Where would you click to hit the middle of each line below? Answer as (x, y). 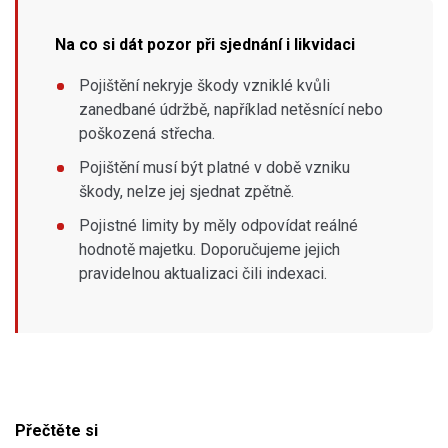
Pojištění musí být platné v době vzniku (214, 167)
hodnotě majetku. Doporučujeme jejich (209, 249)
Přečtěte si (56, 430)
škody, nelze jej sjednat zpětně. (186, 191)
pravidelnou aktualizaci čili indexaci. (203, 273)
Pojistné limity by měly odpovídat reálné (218, 225)
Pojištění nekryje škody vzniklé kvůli (204, 85)
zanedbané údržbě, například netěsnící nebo (231, 109)
